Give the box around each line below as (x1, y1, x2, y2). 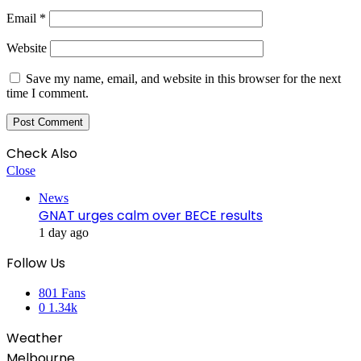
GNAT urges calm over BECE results (39, 206, 263, 226)
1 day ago (39, 226, 89, 240)
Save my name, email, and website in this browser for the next (26, 72, 341, 86)
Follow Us (6, 254, 65, 273)
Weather (6, 329, 63, 348)
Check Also (6, 144, 77, 164)
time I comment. (6, 86, 89, 101)
